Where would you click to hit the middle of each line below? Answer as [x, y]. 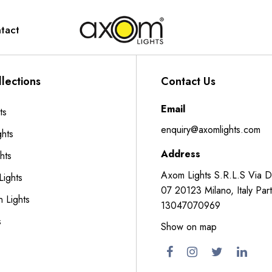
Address [181, 154]
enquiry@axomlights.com [211, 130]
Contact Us [188, 81]
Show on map [189, 227]
